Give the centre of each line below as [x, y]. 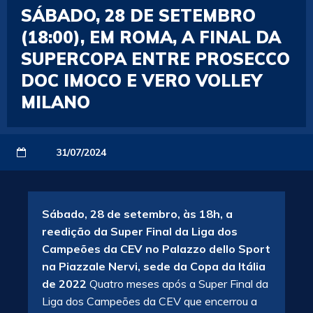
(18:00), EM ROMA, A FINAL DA [151, 37]
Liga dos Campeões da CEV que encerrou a [150, 301]
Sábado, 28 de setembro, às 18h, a [137, 214]
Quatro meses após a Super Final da [177, 284]
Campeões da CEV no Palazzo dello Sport [156, 249]
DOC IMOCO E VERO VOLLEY [141, 80]
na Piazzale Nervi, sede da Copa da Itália [154, 266]
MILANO [56, 102]
